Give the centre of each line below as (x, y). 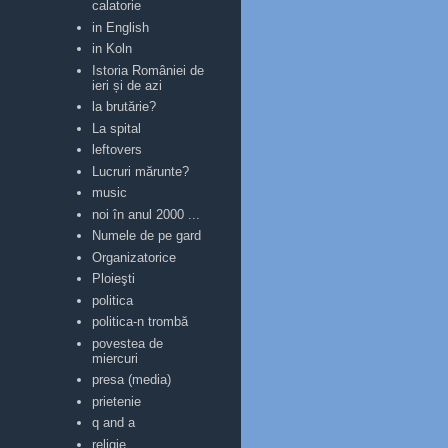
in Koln (112, 49)
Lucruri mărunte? (141, 171)
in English (121, 27)
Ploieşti (114, 279)
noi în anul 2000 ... (146, 214)
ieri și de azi (127, 85)
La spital (117, 128)
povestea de (128, 343)
